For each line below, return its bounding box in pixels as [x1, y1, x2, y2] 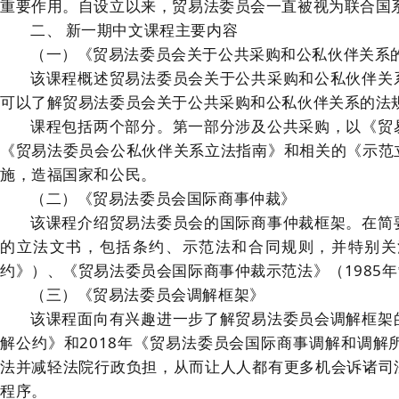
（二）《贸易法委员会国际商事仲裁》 [30, 188, 297, 209]
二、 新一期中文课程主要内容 [30, 20, 239, 41]
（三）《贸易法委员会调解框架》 [30, 284, 265, 305]
